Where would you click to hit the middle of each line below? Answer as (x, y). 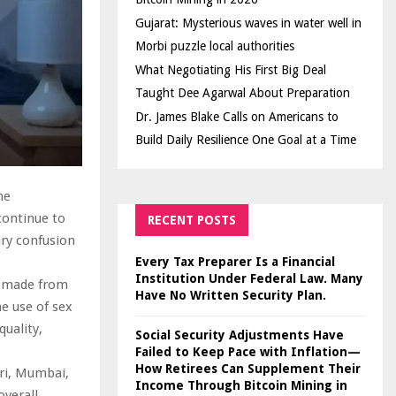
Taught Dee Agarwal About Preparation (243, 93)
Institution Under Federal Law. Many (249, 278)
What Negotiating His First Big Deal (231, 70)
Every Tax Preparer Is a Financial (235, 262)
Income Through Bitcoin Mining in (241, 385)
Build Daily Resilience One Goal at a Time (246, 140)
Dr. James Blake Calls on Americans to (237, 117)
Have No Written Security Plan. (231, 295)
